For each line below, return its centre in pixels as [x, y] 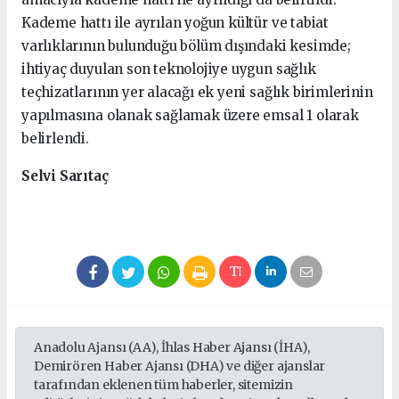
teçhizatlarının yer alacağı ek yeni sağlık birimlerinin [197, 93]
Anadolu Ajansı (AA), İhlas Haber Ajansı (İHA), [172, 348]
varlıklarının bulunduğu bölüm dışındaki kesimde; [188, 46]
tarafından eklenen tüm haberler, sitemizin [163, 385]
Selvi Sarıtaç [65, 176]
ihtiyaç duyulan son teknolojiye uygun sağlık [169, 69]
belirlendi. [57, 139]
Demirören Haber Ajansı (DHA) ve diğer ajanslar [180, 366]
